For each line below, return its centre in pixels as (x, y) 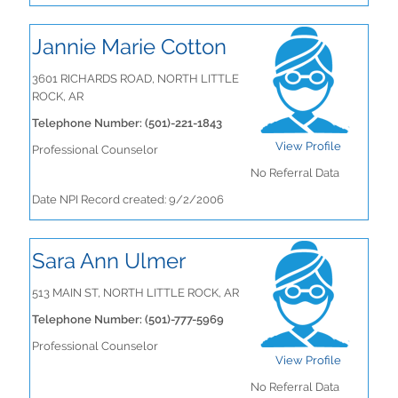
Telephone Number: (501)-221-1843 (127, 123)
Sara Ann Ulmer (109, 261)
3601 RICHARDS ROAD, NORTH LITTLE (135, 79)
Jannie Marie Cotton (129, 47)
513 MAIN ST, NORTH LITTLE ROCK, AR (135, 293)
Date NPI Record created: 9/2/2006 (128, 199)
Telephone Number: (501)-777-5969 (128, 319)
